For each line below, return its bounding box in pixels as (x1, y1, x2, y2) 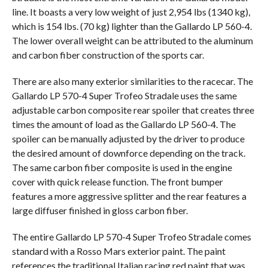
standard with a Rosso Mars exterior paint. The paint (11, 245, 226, 257)
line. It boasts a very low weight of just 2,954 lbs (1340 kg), (11, 6, 250, 17)
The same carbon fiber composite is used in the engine (11, 162, 232, 173)
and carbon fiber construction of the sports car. (11, 49, 204, 60)
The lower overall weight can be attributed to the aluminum (11, 35, 253, 46)
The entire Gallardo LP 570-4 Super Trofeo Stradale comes (11, 231, 251, 242)
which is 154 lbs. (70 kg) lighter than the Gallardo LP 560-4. (11, 20, 252, 32)
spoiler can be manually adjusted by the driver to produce (11, 133, 245, 144)
